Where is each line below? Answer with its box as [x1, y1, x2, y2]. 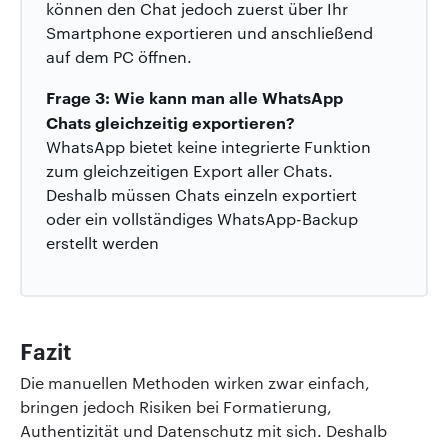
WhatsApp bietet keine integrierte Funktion [46, 135, 371, 157]
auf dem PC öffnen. [46, 45, 192, 67]
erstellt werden [46, 231, 159, 253]
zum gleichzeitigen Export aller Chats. [46, 159, 333, 181]
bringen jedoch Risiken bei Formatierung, [20, 395, 332, 417]
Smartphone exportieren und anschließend [46, 21, 373, 43]
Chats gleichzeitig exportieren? [46, 110, 295, 133]
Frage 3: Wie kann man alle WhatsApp [46, 85, 343, 108]
